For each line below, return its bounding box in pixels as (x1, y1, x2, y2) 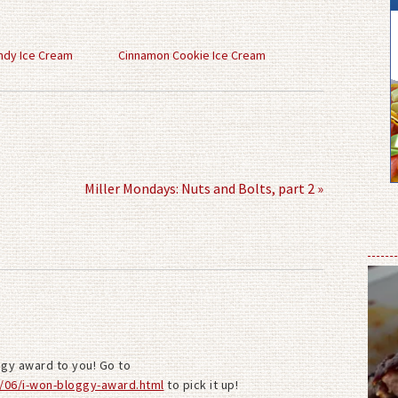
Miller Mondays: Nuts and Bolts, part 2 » (84, 179, 323, 197)
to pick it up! (163, 376, 238, 393)
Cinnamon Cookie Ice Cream (117, 46, 266, 63)
